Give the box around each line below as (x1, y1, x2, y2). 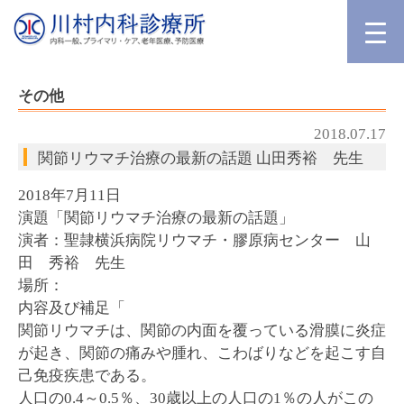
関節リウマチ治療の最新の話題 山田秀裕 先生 (38, 150, 363, 167)
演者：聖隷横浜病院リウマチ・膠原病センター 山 (18, 232, 371, 249)
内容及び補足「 (18, 299, 125, 317)
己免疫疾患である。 (18, 367, 156, 384)
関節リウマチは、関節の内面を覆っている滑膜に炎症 (18, 322, 386, 339)
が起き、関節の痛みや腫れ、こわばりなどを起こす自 (18, 344, 386, 362)
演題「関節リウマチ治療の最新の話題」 (18, 209, 294, 226)
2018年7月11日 (18, 187, 136, 204)
